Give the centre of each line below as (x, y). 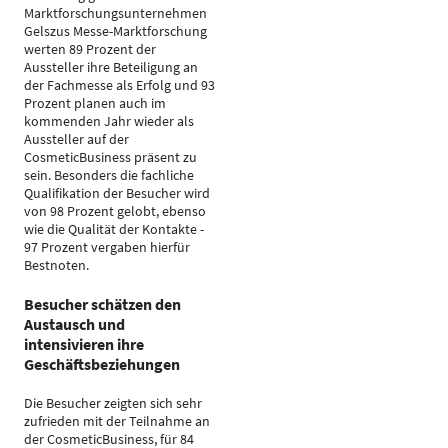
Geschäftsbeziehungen (102, 364)
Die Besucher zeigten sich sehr (113, 403)
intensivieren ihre (84, 344)
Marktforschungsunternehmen (115, 13)
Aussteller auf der (76, 139)
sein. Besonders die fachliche (109, 175)
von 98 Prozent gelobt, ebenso (115, 211)
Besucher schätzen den (102, 304)
